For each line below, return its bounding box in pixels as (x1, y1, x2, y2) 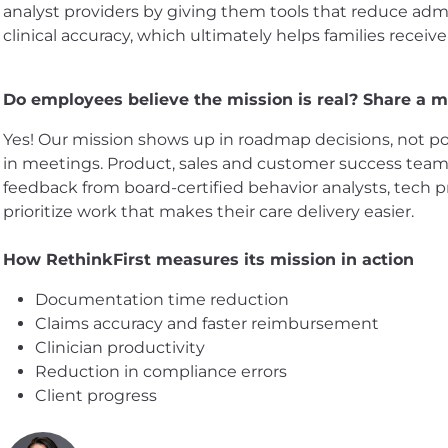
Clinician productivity (35, 337, 205, 357)
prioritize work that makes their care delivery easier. (3, 201, 414, 221)
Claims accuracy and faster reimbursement (35, 313, 379, 333)
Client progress (35, 385, 157, 405)
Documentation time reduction (35, 289, 289, 309)
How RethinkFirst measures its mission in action (3, 249, 419, 269)
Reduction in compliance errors (35, 361, 287, 381)
